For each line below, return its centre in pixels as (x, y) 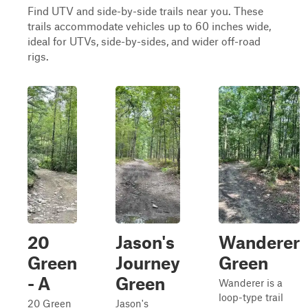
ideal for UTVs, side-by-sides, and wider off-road (144, 41)
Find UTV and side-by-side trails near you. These (145, 11)
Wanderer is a (251, 283)
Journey (148, 263)
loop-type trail (251, 297)
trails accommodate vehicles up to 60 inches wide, (149, 26)
